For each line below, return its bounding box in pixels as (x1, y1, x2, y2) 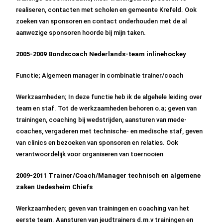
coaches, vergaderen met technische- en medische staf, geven (16, 127, 203, 135)
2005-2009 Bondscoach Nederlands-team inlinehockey (16, 50, 187, 58)
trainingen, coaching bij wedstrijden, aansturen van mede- (16, 116, 187, 123)
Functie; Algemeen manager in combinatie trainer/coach (16, 72, 184, 79)
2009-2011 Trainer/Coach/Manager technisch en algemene (16, 172, 203, 179)
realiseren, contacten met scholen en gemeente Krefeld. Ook (16, 6, 197, 13)
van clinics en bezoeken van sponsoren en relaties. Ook (16, 139, 179, 146)
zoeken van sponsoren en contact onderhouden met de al (16, 17, 187, 25)
